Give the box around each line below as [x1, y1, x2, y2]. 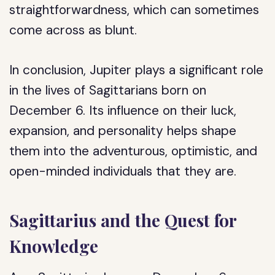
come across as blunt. [9, 21, 137, 39]
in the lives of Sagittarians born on [9, 82, 207, 99]
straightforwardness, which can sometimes [9, 1, 260, 18]
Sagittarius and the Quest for [9, 209, 237, 231]
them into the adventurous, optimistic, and [9, 142, 258, 160]
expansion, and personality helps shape [9, 122, 237, 139]
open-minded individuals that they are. [9, 163, 237, 180]
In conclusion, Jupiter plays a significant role [9, 61, 264, 79]
